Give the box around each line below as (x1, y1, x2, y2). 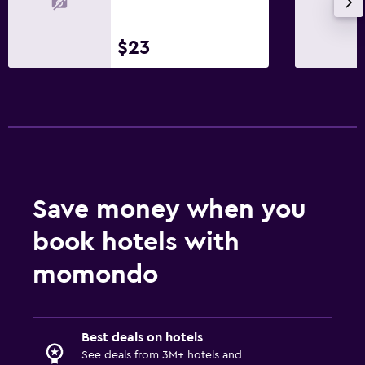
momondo (33, 261, 158, 288)
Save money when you (33, 196, 306, 222)
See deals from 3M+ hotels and (81, 349, 242, 361)
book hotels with (33, 228, 240, 255)
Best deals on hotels (81, 330, 203, 344)
